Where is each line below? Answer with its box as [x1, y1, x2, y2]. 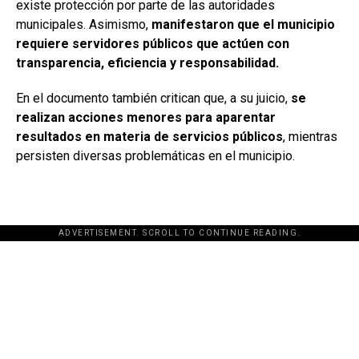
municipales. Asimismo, [16, 17, 151, 33]
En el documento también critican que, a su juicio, [16, 91, 291, 107]
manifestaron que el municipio [151, 17, 335, 33]
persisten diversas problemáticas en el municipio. [16, 148, 295, 164]
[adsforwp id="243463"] [95, 232, 264, 250]
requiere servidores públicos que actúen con [16, 36, 289, 52]
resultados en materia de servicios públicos [16, 129, 283, 145]
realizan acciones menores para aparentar [16, 110, 276, 126]
